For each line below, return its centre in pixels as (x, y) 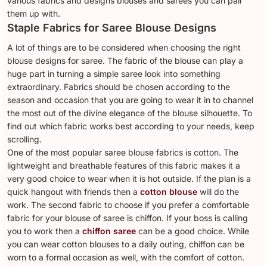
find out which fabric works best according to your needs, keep (131, 126)
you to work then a (45, 231)
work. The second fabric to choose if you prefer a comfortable (128, 205)
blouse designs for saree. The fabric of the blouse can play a (125, 61)
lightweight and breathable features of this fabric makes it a (124, 166)
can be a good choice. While (193, 231)
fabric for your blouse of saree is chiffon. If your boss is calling (128, 218)
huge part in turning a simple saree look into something (114, 74)
